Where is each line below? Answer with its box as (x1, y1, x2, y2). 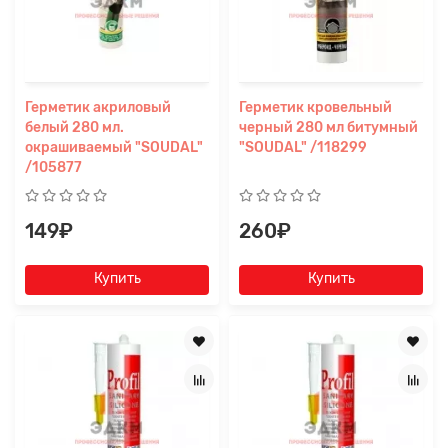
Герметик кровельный (239, 99, 392, 117)
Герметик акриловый (25, 99, 171, 117)
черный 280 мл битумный (239, 119, 418, 137)
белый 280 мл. (25, 119, 124, 137)
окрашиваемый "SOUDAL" (25, 139, 203, 157)
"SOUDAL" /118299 (239, 139, 367, 157)
